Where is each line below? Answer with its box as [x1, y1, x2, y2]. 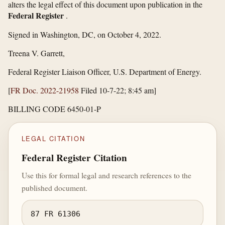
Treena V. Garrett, [8, 47, 65, 58]
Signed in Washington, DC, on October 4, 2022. [8, 29, 161, 40]
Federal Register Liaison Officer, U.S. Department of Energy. [8, 66, 201, 77]
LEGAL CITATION [21, 133, 85, 143]
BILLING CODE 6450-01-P [8, 103, 101, 114]
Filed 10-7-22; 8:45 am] [79, 84, 156, 95]
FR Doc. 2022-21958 [11, 84, 79, 95]
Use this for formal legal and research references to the [21, 170, 191, 181]
